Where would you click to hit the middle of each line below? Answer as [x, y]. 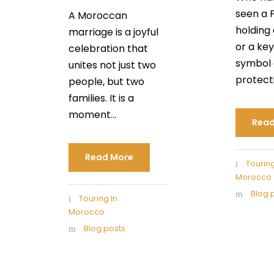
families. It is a [101, 98]
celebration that [108, 48]
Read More [109, 157]
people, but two [106, 81]
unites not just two [112, 65]
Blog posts [105, 228]
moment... [92, 114]
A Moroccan [98, 15]
